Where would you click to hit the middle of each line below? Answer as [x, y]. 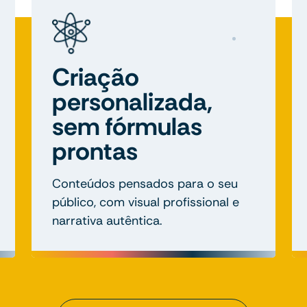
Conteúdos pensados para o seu [145, 183]
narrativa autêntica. [107, 220]
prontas [95, 151]
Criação [96, 77]
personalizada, [132, 101]
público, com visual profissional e [146, 202]
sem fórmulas [127, 126]
